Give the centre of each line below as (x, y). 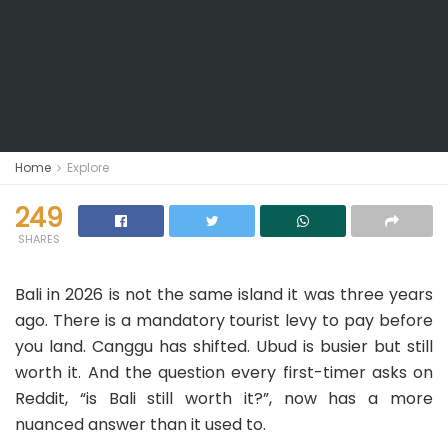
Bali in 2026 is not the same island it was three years (224, 294)
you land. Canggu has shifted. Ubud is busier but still (224, 346)
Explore (88, 167)
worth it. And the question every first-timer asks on (224, 372)
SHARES (39, 239)
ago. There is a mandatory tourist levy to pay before (224, 320)
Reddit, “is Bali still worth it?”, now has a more (224, 398)
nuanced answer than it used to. (140, 424)
